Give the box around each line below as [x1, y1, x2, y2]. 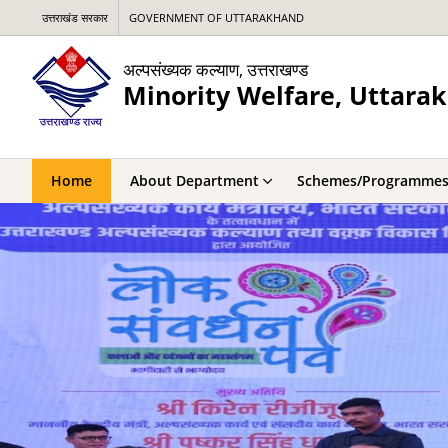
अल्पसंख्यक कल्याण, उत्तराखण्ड [123, 57, 308, 81]
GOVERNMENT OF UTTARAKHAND [129, 10, 304, 25]
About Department [130, 171, 259, 190]
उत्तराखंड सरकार [42, 10, 108, 25]
